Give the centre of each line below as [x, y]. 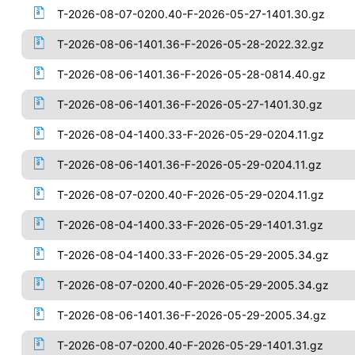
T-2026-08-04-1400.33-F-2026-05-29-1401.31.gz [190, 225]
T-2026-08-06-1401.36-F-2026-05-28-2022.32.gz [190, 44]
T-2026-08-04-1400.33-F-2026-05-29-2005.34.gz [193, 255]
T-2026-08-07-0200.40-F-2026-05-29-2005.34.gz [193, 285]
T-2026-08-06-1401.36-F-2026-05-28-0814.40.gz [191, 74]
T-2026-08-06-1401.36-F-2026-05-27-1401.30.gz [189, 104]
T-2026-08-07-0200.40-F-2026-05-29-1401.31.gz [190, 345]
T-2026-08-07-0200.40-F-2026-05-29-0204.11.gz [190, 195]
